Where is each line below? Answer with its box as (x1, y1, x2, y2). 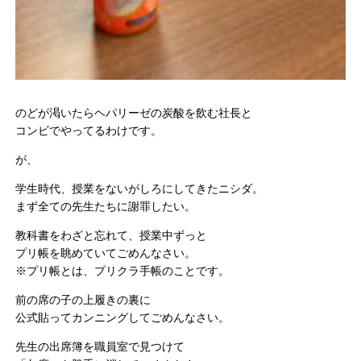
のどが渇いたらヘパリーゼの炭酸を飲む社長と (15, 106, 253, 119)
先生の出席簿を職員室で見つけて (15, 339, 185, 353)
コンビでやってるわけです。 (15, 123, 163, 137)
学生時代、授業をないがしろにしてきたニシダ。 (15, 181, 264, 195)
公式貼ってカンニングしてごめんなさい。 (15, 310, 230, 324)
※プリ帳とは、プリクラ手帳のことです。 (15, 263, 230, 277)
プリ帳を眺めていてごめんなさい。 (15, 246, 197, 259)
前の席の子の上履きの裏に (15, 293, 151, 306)
